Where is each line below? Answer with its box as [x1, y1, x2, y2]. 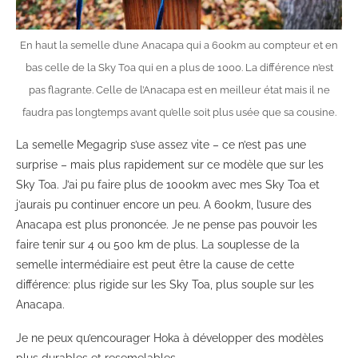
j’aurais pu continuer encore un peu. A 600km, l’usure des [16, 198, 312, 212]
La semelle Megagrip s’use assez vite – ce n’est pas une [16, 138, 306, 152]
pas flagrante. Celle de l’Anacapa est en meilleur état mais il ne [28, 84, 330, 97]
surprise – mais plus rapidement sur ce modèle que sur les [16, 158, 324, 172]
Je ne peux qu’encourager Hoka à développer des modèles [16, 332, 324, 345]
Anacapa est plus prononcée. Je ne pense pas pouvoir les [16, 218, 317, 232]
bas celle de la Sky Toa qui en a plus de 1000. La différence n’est [25, 62, 333, 74]
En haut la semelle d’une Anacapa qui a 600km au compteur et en [20, 39, 338, 52]
